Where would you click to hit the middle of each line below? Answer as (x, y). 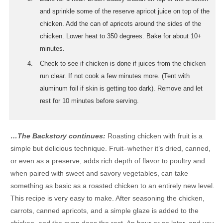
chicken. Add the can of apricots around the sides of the (120, 24)
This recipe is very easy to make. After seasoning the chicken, (108, 198)
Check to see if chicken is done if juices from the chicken (123, 64)
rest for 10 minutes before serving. (89, 101)
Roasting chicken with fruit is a (154, 136)
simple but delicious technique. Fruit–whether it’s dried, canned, (111, 149)
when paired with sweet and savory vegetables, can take (99, 173)
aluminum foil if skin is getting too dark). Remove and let (121, 89)
